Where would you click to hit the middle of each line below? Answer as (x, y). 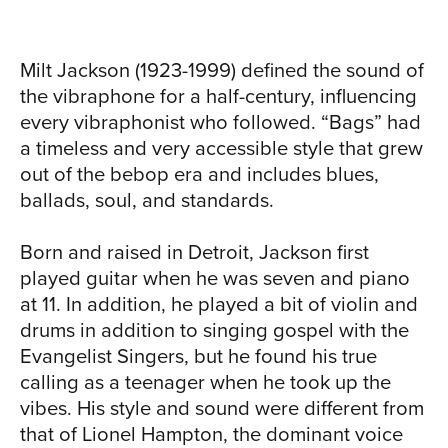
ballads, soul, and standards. (147, 200)
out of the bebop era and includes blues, (199, 174)
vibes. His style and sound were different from (222, 408)
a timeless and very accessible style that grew (221, 148)
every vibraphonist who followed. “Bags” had (220, 122)
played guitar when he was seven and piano (215, 278)
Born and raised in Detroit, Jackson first (194, 252)
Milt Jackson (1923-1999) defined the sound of (222, 70)
